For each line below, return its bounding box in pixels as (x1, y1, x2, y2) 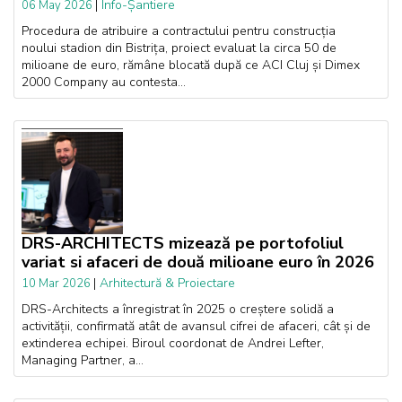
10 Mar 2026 (22, 275, 93, 292)
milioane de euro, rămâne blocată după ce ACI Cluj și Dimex (22, 57, 360, 74)
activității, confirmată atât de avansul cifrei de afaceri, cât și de (22, 317, 371, 335)
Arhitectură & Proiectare (100, 274, 235, 292)
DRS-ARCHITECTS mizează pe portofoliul (22, 232, 344, 254)
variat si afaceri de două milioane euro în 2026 (22, 250, 374, 273)
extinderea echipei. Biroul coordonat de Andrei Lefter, (22, 334, 324, 352)
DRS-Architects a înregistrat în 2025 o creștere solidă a (22, 300, 334, 318)
